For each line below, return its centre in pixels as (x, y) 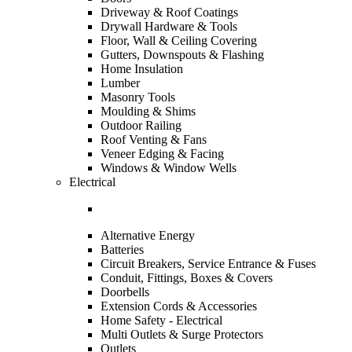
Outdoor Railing (141, 125)
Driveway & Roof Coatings (169, 12)
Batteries (122, 249)
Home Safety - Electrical (161, 320)
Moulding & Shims (148, 111)
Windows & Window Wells (169, 168)
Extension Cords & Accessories (179, 306)
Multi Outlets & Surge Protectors (182, 334)
